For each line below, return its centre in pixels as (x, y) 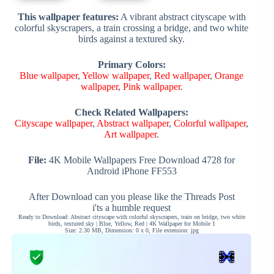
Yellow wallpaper (116, 75)
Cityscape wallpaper (54, 123)
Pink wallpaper (151, 86)
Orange (229, 75)
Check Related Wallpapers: (132, 112)
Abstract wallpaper (133, 123)
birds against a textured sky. (132, 39)
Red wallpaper (182, 75)
